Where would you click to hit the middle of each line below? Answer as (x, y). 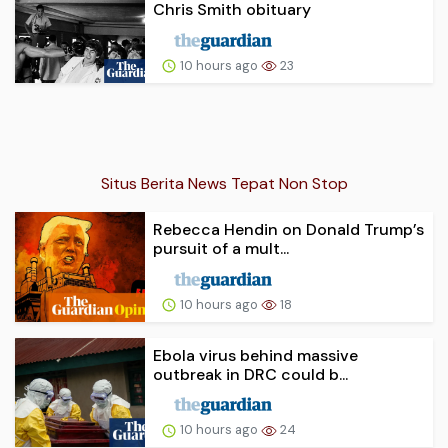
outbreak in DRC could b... (250, 374)
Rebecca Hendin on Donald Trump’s (288, 229)
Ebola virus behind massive (255, 355)
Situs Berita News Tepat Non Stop (224, 183)
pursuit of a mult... (221, 248)
